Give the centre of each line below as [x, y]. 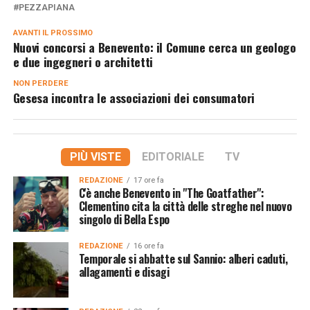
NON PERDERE [40, 83]
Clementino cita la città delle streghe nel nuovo [185, 206]
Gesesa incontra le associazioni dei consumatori [134, 97]
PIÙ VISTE [96, 156]
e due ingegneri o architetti [83, 61]
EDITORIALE [173, 156]
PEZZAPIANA [46, 7]
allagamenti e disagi [124, 272]
